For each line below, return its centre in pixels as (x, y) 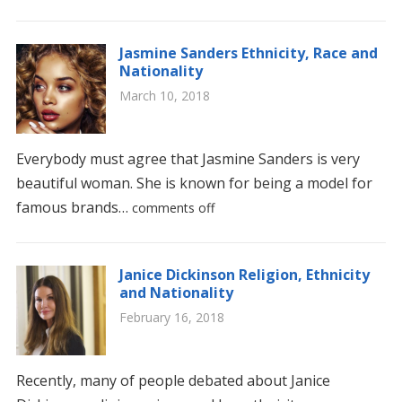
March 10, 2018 (164, 96)
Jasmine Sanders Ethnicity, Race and (248, 53)
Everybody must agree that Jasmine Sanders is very (188, 159)
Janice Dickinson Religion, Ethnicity (244, 275)
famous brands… (74, 207)
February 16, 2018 (171, 317)
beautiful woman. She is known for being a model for (194, 183)
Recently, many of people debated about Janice (173, 380)
